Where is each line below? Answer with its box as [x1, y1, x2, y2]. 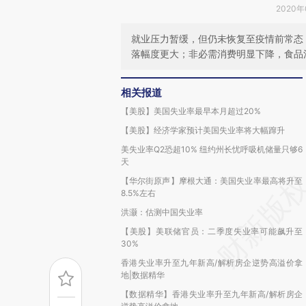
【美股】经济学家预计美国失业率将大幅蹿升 [121, 125, 285, 135]
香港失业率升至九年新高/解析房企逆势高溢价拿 [121, 258, 303, 268]
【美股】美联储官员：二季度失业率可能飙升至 [121, 226, 303, 236]
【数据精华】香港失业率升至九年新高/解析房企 [121, 289, 303, 299]
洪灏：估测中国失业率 [121, 207, 203, 217]
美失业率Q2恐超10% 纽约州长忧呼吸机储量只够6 [121, 144, 303, 154]
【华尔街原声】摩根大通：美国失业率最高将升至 [121, 176, 303, 186]
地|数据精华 [121, 270, 165, 280]
